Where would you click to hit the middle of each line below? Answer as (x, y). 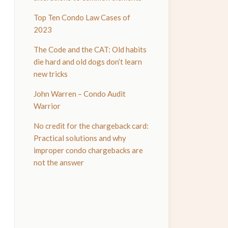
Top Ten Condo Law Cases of (82, 17)
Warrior (47, 106)
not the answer (59, 162)
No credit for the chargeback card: (91, 126)
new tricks (51, 74)
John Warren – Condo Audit (80, 94)
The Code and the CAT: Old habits (90, 49)
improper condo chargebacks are (89, 150)
